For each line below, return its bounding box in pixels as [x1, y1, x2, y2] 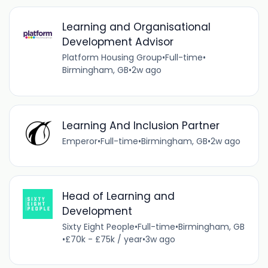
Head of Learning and [62, 188, 175, 203]
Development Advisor [62, 35, 173, 50]
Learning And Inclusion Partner [62, 118, 220, 133]
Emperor [62, 135, 98, 147]
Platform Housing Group [62, 51, 162, 64]
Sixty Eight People [62, 220, 135, 233]
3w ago [145, 233, 175, 245]
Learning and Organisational [62, 20, 211, 35]
